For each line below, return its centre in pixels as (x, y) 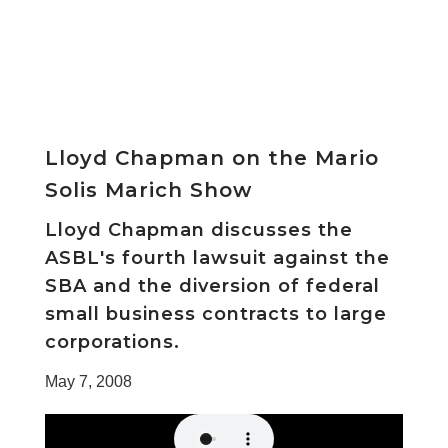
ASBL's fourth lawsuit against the (217, 257)
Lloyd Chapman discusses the (198, 229)
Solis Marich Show (148, 189)
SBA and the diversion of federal (212, 285)
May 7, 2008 (88, 381)
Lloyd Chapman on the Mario (211, 157)
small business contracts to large (215, 313)
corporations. (112, 341)
